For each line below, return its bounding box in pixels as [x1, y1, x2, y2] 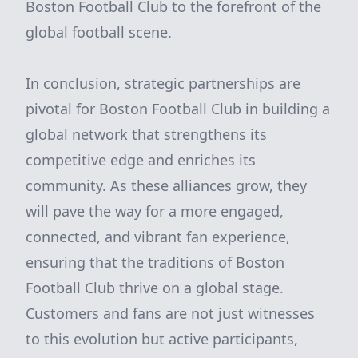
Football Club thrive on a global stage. [26, 278, 284, 297]
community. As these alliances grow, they [26, 176, 307, 195]
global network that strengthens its [26, 125, 267, 144]
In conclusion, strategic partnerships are [26, 74, 300, 93]
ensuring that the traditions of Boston [26, 253, 284, 272]
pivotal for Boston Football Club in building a [26, 99, 330, 118]
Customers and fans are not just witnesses [26, 304, 315, 323]
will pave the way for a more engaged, [26, 201, 284, 221]
